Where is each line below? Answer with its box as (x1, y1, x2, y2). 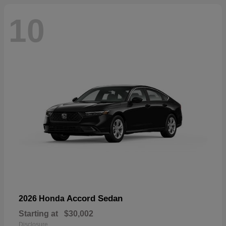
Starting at (19, 209, 58, 218)
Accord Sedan (67, 194, 123, 204)
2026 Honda (19, 194, 67, 203)
